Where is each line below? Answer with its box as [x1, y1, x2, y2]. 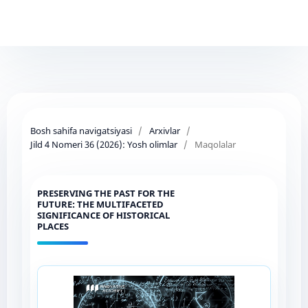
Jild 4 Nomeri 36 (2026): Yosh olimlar [30, 137, 177, 151]
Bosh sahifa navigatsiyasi [30, 124, 132, 137]
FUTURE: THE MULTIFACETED [36, 197, 164, 210]
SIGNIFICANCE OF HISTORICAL [36, 208, 170, 221]
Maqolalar [194, 137, 236, 151]
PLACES [36, 219, 69, 232]
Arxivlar [148, 124, 180, 137]
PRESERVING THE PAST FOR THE [36, 186, 175, 199]
